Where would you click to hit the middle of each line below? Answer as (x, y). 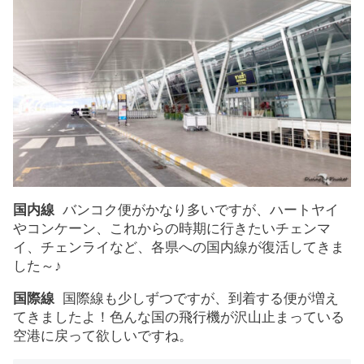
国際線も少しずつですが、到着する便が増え (197, 299)
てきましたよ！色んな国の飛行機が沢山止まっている (179, 318)
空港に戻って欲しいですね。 (103, 336)
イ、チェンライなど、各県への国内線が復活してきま (179, 248)
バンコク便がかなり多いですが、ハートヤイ (197, 210)
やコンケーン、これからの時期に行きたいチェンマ (172, 229)
